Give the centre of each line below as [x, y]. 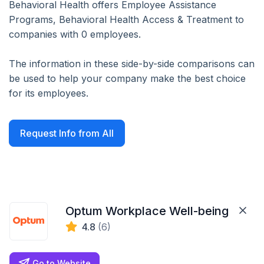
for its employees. [49, 93]
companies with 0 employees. [75, 34]
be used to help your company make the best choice [127, 78]
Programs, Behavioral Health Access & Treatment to [126, 19]
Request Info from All [67, 133]
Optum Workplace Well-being [147, 211]
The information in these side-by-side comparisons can [132, 64]
